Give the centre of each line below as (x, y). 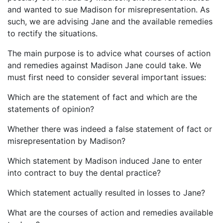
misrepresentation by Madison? (66, 141)
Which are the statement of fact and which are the (102, 97)
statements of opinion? (51, 109)
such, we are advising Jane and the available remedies (110, 22)
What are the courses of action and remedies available (110, 213)
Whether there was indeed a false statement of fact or (110, 129)
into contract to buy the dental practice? (84, 173)
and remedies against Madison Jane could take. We (104, 65)
